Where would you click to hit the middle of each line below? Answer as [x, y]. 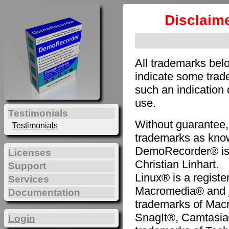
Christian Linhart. [177, 165]
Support [27, 166]
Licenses [30, 153]
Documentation [44, 192]
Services [29, 179]
